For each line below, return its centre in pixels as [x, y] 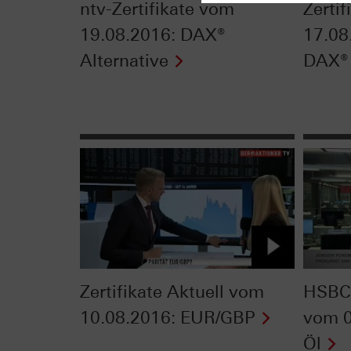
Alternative [124, 60]
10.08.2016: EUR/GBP [168, 318]
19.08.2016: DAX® [153, 34]
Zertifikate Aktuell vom [172, 292]
